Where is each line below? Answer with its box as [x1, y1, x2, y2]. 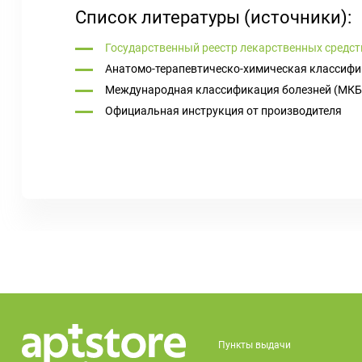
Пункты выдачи [217, 339, 291, 351]
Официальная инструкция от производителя [105, 104, 342, 117]
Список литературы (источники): [75, 7, 351, 27]
